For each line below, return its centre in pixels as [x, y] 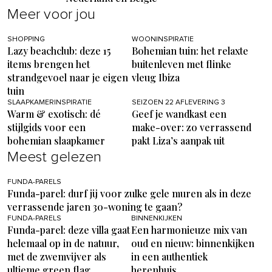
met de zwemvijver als [57, 257]
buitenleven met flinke [181, 64]
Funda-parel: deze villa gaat [69, 230]
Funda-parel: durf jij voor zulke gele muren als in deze [129, 194]
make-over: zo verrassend [191, 127]
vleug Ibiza [155, 78]
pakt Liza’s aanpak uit [178, 141]
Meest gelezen [54, 158]
